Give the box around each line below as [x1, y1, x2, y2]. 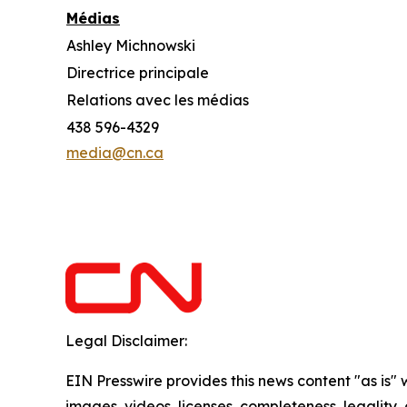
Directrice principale [66, 64, 209, 82]
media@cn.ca [66, 144, 164, 162]
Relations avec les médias [66, 91, 249, 109]
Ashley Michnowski [66, 36, 195, 55]
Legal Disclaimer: [65, 332, 187, 350]
